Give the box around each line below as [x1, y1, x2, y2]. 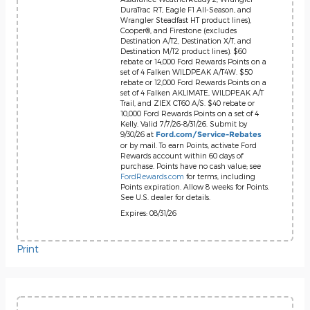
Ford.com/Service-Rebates [156, 130, 262, 139]
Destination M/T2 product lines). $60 [120, 46, 246, 55]
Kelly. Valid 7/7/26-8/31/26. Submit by [120, 119, 247, 128]
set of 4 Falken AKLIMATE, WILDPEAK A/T [120, 88, 264, 97]
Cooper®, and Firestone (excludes [120, 26, 237, 35]
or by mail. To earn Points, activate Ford [120, 140, 257, 149]
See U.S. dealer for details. [120, 192, 210, 201]
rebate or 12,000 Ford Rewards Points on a [120, 77, 266, 86]
